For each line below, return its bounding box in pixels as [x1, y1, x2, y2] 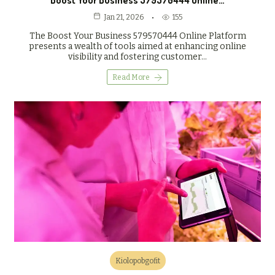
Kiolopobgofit [115, 257, 160, 266]
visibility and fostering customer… [68, 52, 207, 63]
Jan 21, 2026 [103, 13, 144, 22]
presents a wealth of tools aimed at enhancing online [29, 41, 246, 52]
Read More [112, 73, 150, 82]
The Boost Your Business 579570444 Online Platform [29, 31, 246, 42]
